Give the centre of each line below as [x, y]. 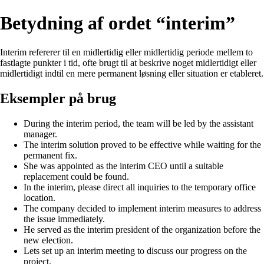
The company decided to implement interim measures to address [142, 208]
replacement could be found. [76, 176]
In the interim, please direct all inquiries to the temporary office [140, 187]
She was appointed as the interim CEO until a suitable [123, 166]
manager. [40, 134]
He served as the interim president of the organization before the [142, 229]
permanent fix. [50, 155]
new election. [48, 240]
